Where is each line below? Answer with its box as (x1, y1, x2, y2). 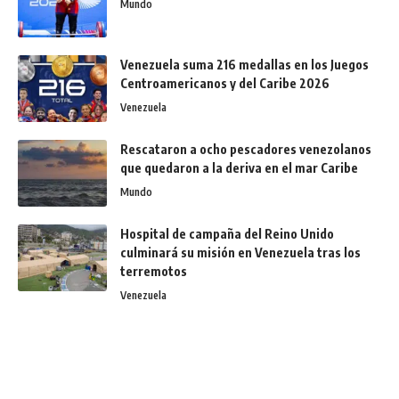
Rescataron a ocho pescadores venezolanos (120, 142, 371, 158)
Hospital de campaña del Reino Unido (120, 226, 334, 242)
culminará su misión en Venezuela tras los (120, 245, 361, 261)
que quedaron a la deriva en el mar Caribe (120, 160, 358, 176)
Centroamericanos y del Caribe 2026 (120, 76, 330, 92)
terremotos (120, 264, 187, 280)
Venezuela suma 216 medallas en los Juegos (120, 57, 369, 73)
